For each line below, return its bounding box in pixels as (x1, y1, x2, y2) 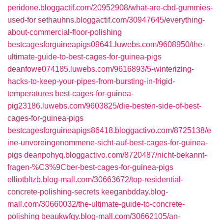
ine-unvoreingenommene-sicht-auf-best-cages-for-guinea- (7, 138, 208, 147)
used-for (7, 16, 36, 24)
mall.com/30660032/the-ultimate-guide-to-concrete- (7, 200, 185, 208)
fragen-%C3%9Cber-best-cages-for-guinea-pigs (7, 163, 173, 171)
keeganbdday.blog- (101, 188, 168, 196)
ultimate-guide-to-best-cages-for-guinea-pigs (7, 53, 162, 61)
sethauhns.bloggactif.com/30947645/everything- (38, 16, 205, 24)
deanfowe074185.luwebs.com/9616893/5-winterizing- (7, 65, 194, 73)
